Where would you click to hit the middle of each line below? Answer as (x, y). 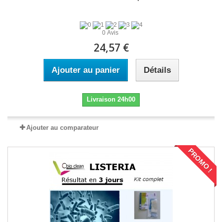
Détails (157, 70)
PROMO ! (200, 161)
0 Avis (111, 33)
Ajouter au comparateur (62, 128)
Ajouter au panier (85, 70)
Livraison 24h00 (111, 100)
